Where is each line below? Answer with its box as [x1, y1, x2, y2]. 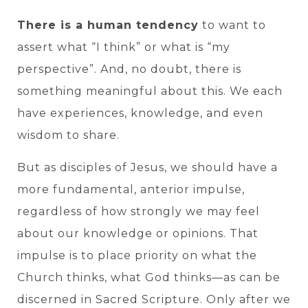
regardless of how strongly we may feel [17, 204, 260, 218]
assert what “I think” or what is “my [17, 41, 230, 54]
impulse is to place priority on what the [17, 248, 257, 262]
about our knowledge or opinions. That [17, 226, 258, 240]
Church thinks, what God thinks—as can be [17, 270, 280, 284]
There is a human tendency [17, 19, 199, 32]
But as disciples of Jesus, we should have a [17, 160, 278, 174]
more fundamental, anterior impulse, [17, 182, 245, 196]
